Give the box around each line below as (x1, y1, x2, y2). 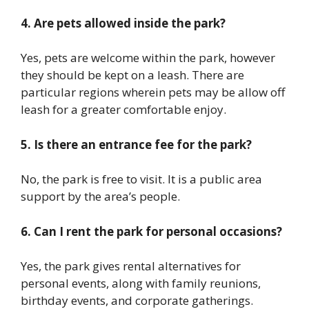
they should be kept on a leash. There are (21, 67, 244, 83)
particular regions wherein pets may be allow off (21, 84, 285, 101)
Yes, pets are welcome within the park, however (21, 50, 275, 66)
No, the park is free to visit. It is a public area (21, 171, 262, 188)
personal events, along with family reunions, (21, 275, 261, 292)
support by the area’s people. (21, 188, 180, 205)
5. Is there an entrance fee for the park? (21, 136, 252, 152)
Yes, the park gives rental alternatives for (21, 258, 241, 275)
